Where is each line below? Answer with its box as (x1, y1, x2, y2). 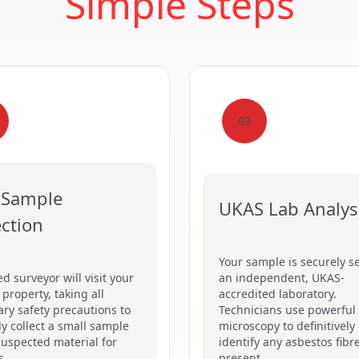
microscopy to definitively (219, 318, 355, 333)
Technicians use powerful (219, 302, 356, 317)
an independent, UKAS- (219, 270, 345, 285)
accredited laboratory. (219, 286, 337, 301)
